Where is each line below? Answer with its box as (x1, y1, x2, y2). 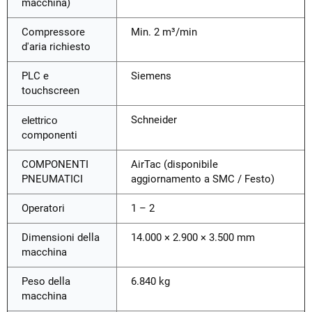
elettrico (22, 114, 57, 127)
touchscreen (22, 84, 79, 97)
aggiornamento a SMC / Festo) (131, 173, 274, 186)
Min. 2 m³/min (131, 26, 197, 39)
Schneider (131, 114, 177, 127)
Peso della (22, 275, 70, 288)
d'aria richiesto (22, 40, 91, 54)
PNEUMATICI (22, 173, 83, 186)
